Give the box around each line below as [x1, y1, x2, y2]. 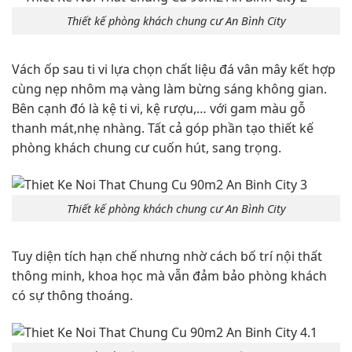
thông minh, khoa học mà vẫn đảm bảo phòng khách [12, 267, 327, 285]
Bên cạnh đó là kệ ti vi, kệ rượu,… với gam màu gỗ [12, 99, 306, 117]
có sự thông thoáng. [12, 287, 133, 305]
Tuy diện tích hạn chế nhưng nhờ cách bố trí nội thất [12, 247, 322, 266]
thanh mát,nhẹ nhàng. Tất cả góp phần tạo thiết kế [12, 119, 313, 137]
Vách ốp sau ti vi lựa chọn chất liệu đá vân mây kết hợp [12, 60, 335, 78]
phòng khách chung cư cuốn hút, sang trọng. [12, 138, 281, 156]
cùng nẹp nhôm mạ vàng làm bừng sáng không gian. [12, 79, 327, 97]
